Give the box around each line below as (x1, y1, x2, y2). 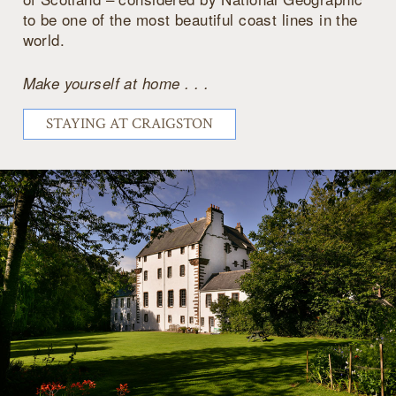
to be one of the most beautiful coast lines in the (22, 8, 358, 30)
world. (22, 28, 65, 50)
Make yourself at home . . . (22, 72, 209, 94)
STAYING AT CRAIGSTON (45, 113, 213, 133)
